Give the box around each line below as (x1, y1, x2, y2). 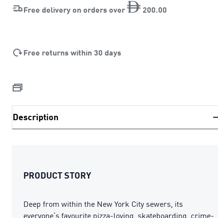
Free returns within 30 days (23, 47, 121, 57)
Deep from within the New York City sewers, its (23, 199, 183, 209)
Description (13, 111, 58, 123)
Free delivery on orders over (23, 4, 127, 14)
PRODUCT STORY (23, 169, 91, 181)
